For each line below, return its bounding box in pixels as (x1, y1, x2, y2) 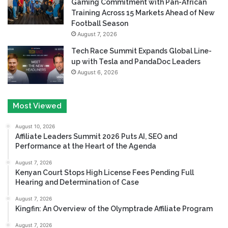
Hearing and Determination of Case (15, 178, 139, 186)
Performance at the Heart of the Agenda (15, 141, 156, 150)
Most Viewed (13, 101, 62, 110)
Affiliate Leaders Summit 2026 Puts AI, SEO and (15, 132, 177, 140)
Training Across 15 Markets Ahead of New (71, 8, 215, 17)
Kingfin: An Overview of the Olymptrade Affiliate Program (15, 204, 213, 213)
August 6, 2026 (77, 68, 118, 76)
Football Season (71, 19, 128, 27)
